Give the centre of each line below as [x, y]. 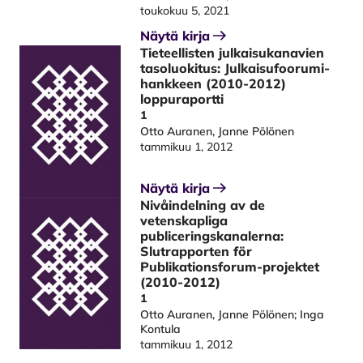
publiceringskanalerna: [212, 235]
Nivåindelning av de [203, 205]
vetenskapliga [184, 220]
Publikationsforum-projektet [230, 266]
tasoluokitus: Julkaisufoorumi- [235, 68]
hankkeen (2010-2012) [214, 83]
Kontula [161, 329]
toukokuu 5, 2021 [185, 11]
